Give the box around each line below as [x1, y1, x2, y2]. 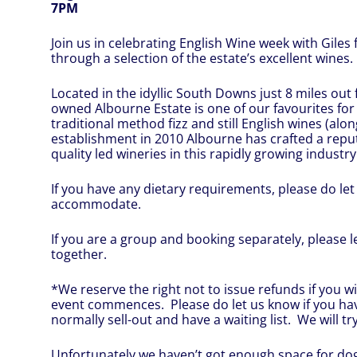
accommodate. [51, 195, 141, 214]
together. [51, 245, 107, 264]
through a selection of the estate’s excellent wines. [51, 49, 353, 68]
